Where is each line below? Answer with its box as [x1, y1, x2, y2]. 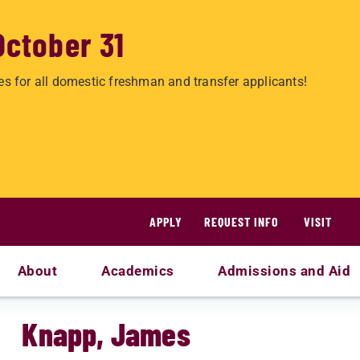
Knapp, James [22, 314, 190, 353]
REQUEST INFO [204, 214, 279, 229]
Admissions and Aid [218, 263, 351, 279]
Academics [101, 263, 174, 279]
